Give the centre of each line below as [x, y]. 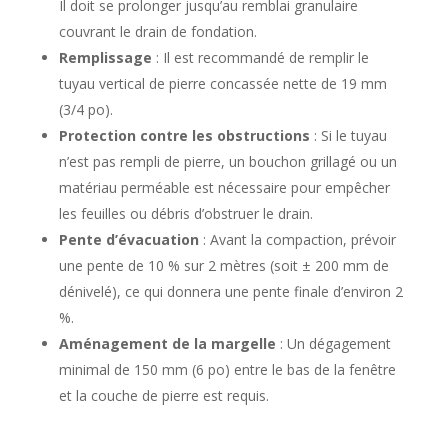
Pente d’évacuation [128, 239]
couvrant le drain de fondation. [157, 31]
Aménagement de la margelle [167, 343]
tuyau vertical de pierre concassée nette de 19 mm [222, 83]
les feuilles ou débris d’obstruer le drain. [185, 213]
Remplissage [105, 57]
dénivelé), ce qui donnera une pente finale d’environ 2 [230, 291]
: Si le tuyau [348, 135]
